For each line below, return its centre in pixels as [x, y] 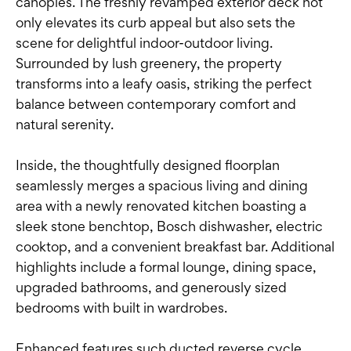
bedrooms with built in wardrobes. [121, 308]
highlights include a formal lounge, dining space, [166, 267]
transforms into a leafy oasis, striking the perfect [164, 84]
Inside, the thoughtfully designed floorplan [148, 165]
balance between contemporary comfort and [156, 104]
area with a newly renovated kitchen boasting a [161, 206]
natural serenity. [65, 125]
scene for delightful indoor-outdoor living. [144, 43]
